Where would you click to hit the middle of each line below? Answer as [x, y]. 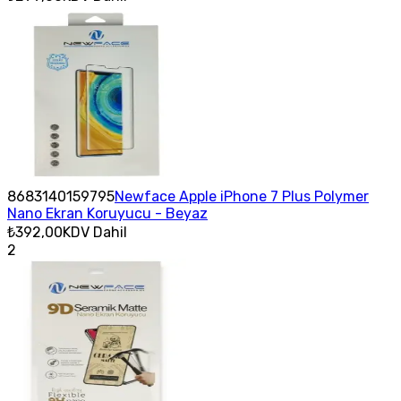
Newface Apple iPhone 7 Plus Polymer [242, 196]
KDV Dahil [95, 232]
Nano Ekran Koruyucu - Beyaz [107, 213]
